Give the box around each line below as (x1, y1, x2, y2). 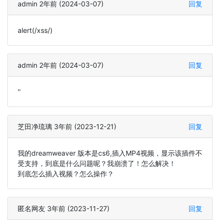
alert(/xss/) (18, 26, 53, 34)
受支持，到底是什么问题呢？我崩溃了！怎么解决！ (18, 159, 176, 167)
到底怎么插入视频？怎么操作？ (18, 169, 114, 178)
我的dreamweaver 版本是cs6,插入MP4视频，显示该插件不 (18, 149, 202, 157)
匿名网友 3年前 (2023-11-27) (18, 204, 110, 213)
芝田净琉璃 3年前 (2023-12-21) (18, 122, 116, 131)
